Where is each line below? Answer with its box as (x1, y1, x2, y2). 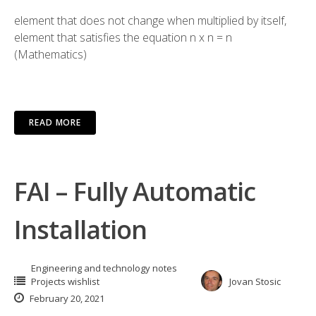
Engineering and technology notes (31, 262, 177, 274)
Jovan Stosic (229, 275, 281, 288)
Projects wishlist (31, 275, 99, 288)
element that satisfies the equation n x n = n (14, 30, 232, 45)
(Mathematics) (14, 47, 87, 62)
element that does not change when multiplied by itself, (14, 13, 286, 28)
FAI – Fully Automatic (14, 174, 256, 209)
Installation (14, 212, 147, 247)
